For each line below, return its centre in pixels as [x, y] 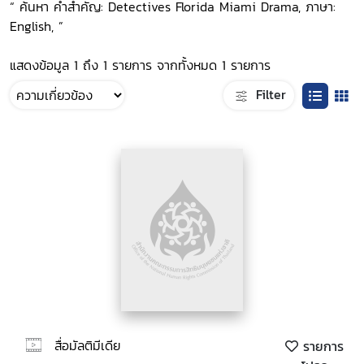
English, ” [37, 26]
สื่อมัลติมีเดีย [87, 345]
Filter [269, 94]
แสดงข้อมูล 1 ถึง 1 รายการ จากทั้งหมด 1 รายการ [140, 65]
